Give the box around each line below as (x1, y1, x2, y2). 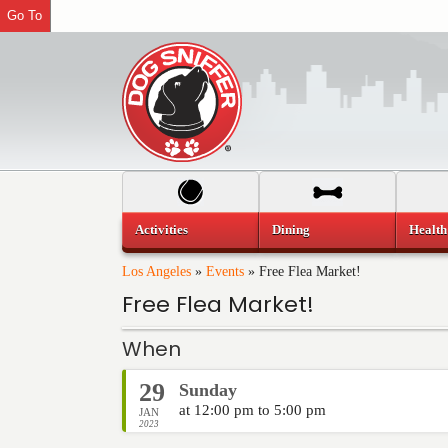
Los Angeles (122, 264, 191, 279)
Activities (135, 222, 188, 237)
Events (206, 264, 244, 279)
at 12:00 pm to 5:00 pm (179, 402, 326, 418)
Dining (272, 222, 310, 237)
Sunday (179, 380, 237, 400)
